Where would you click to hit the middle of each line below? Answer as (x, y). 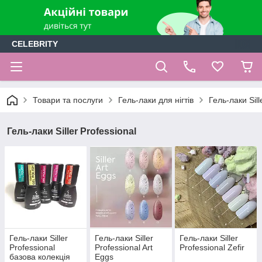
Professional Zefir (212, 248)
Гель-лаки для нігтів (156, 100)
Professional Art (123, 248)
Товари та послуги (68, 100)
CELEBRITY (35, 44)
